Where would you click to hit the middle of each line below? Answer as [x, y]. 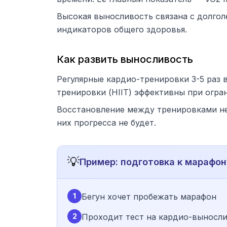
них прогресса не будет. [106, 123]
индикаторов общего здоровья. [122, 29]
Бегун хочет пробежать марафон [149, 197]
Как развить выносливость [125, 59]
